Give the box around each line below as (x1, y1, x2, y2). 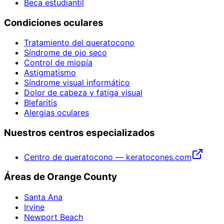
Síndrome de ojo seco (24, 47, 107, 58)
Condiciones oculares (4, 16, 103, 28)
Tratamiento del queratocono (24, 37, 134, 48)
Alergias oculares (24, 107, 89, 118)
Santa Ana (24, 192, 62, 202)
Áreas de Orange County (4, 171, 117, 183)
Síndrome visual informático (24, 77, 130, 88)
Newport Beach (24, 212, 83, 222)
